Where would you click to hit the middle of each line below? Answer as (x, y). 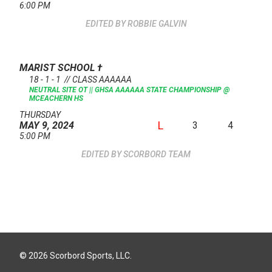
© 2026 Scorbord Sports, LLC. (76, 256)
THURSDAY (40, 115)
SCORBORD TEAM (157, 155)
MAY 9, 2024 (47, 126)
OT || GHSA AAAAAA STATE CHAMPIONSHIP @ (154, 90)
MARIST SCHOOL (58, 68)
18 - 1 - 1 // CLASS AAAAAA (80, 80)
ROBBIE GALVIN (157, 24)
